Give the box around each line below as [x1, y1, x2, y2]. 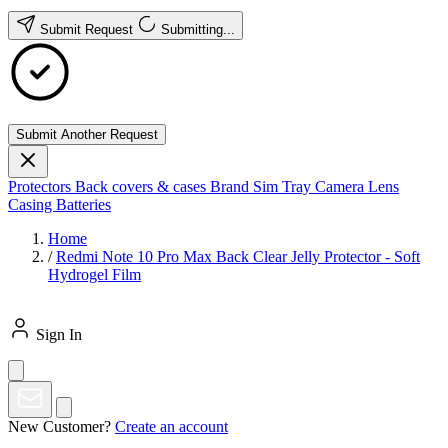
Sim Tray [253, 178, 315, 195]
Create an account [115, 418, 228, 435]
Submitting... [161, 22, 235, 37]
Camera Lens [315, 178, 399, 195]
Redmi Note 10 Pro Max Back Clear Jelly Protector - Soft [56, 248, 420, 265]
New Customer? [8, 418, 111, 435]
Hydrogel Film [48, 266, 141, 283]
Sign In [36, 326, 82, 343]
